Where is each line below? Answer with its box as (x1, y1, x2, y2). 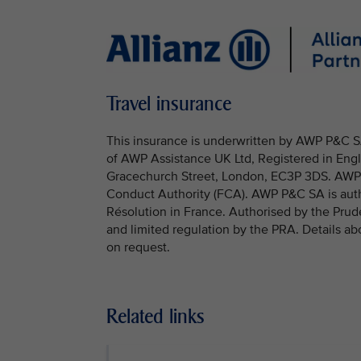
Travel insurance (106, 91, 231, 115)
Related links (106, 304, 205, 328)
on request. (106, 239, 170, 255)
